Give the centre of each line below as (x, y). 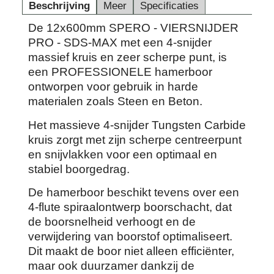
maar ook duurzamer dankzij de (111, 266)
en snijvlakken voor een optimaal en (123, 154)
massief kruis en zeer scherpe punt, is (128, 57)
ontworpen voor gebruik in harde (113, 87)
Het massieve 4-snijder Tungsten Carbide (137, 125)
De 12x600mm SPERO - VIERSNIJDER (133, 28)
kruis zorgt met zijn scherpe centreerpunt (135, 139)
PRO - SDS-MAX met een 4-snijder (120, 43)
